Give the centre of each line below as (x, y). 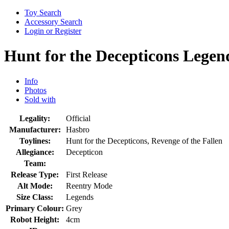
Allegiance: (35, 152)
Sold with (40, 99)
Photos (36, 90)
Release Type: (35, 174)
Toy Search (43, 13)
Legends (80, 197)
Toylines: (35, 141)
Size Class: (35, 197)
